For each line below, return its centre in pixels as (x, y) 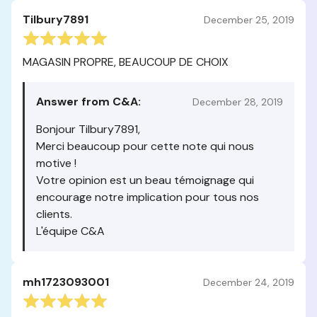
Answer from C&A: (88, 102)
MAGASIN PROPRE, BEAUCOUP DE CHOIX (126, 62)
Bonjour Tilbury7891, (88, 129)
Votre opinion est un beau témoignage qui (145, 180)
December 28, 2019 (238, 102)
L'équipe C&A (70, 231)
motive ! (56, 163)
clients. (54, 214)
